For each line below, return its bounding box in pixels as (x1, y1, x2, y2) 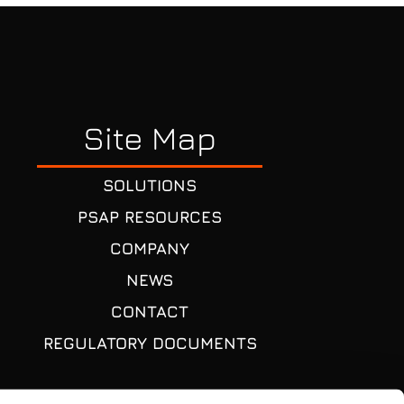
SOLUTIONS (103, 176, 197, 195)
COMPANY (110, 239, 189, 258)
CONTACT (111, 302, 188, 321)
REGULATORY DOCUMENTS (42, 334, 257, 353)
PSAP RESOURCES (78, 207, 222, 226)
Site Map (83, 118, 216, 157)
